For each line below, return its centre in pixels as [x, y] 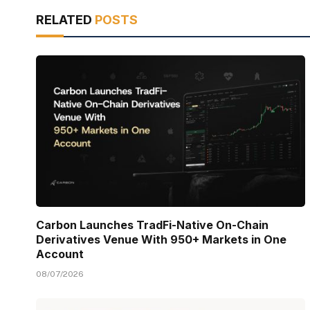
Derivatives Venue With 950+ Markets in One [161, 239]
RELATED [65, 19]
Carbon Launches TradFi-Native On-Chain [152, 225]
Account [60, 254]
